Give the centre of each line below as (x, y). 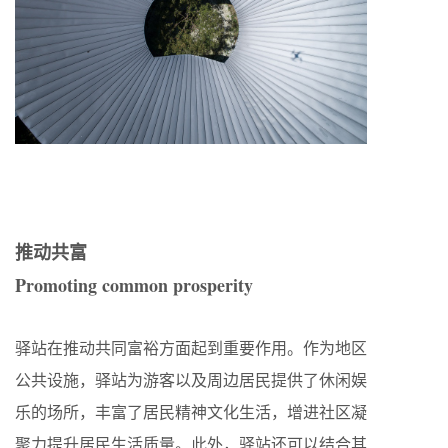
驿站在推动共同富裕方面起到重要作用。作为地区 (191, 347)
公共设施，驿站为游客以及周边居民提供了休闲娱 (191, 379)
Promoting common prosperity (134, 284)
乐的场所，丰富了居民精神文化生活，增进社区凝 (191, 411)
